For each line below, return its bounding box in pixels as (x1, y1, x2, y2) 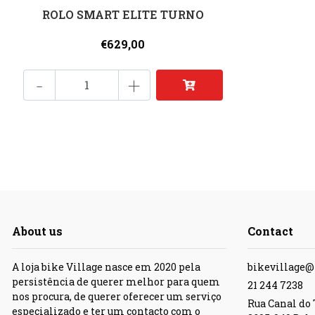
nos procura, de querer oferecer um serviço (12, 289, 221, 303)
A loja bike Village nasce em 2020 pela (12, 259, 200, 274)
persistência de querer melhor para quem (12, 274, 220, 288)
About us (12, 223, 63, 238)
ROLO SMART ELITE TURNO (41, 6, 204, 22)
